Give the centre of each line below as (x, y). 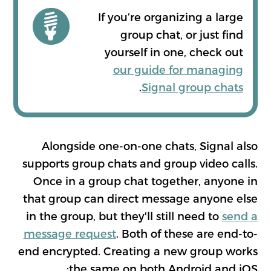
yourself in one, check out (174, 52)
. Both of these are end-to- (187, 233)
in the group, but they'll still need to (124, 215)
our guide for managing (178, 70)
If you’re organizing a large (170, 17)
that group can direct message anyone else (140, 198)
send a (240, 215)
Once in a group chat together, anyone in (145, 180)
